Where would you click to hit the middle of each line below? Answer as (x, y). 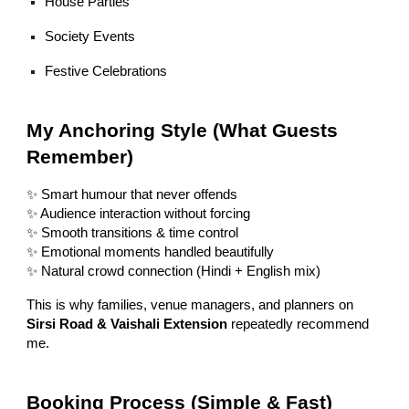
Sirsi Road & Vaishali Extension (127, 324)
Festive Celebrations (106, 71)
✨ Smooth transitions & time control (133, 232)
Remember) (80, 157)
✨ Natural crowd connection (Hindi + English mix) (174, 271)
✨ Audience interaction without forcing (139, 213)
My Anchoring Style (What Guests (183, 130)
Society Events (90, 36)
